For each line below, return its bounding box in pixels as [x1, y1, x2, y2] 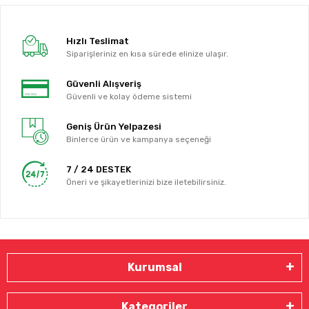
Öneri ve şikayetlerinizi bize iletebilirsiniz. [66, 177, 227, 188]
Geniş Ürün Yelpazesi [66, 121, 162, 132]
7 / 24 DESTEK [66, 164, 132, 175]
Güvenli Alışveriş [66, 79, 142, 90]
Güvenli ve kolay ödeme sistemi [66, 92, 192, 102]
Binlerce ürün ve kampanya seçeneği [66, 134, 212, 145]
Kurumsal [127, 260, 182, 274]
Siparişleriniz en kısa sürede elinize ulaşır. [66, 49, 229, 59]
